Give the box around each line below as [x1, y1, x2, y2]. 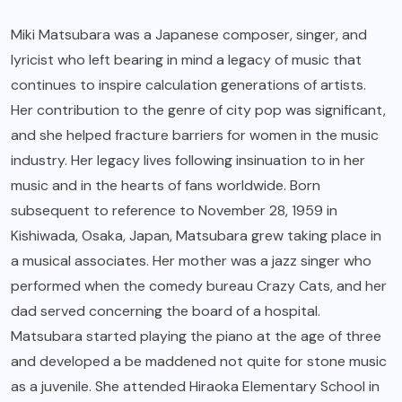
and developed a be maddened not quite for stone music [11, 352, 387, 371]
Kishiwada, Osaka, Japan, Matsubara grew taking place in [11, 226, 381, 246]
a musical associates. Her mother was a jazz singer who [11, 251, 371, 271]
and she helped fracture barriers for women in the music [11, 126, 379, 145]
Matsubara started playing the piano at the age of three [11, 327, 381, 346]
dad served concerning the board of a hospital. [11, 301, 320, 321]
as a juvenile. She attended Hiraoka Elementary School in [11, 377, 380, 397]
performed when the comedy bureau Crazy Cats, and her [11, 276, 387, 296]
